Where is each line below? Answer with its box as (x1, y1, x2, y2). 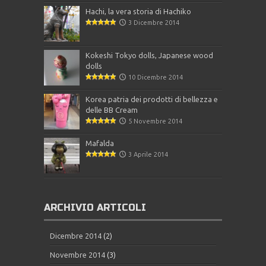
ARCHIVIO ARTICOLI (44, 202, 146, 213)
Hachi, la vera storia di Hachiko (85, 7, 191, 15)
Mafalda (85, 139, 114, 147)
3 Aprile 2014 (128, 151, 168, 158)
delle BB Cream (85, 106, 138, 114)
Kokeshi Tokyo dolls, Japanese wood (85, 51, 213, 59)
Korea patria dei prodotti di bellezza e (85, 95, 218, 103)
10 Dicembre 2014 (128, 74, 183, 81)
